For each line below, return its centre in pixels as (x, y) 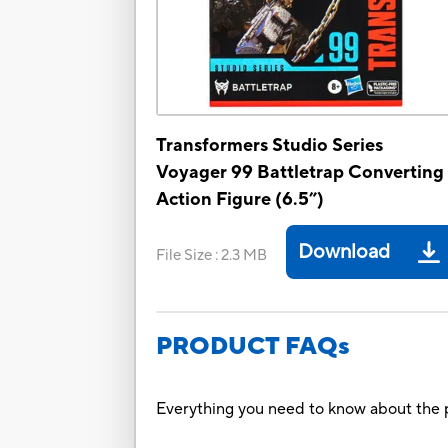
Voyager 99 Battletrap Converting (300, 173)
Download (344, 252)
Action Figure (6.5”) (240, 200)
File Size (184, 256)
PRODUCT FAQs (253, 347)
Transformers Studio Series (270, 146)
